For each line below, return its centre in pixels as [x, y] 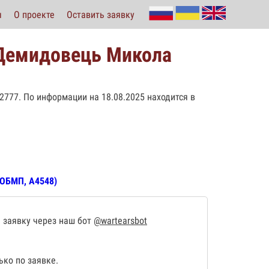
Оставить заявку [101, 14]
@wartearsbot [120, 221]
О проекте [34, 14]
